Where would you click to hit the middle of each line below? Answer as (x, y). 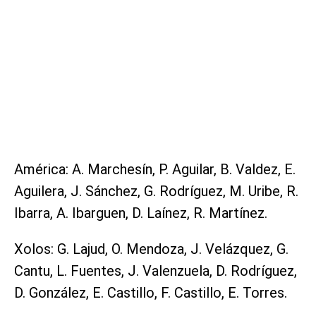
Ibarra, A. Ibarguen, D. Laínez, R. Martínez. (141, 213)
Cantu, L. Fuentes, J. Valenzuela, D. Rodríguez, (156, 271)
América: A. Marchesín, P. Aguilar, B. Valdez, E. (155, 170)
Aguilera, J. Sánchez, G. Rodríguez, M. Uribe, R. (156, 192)
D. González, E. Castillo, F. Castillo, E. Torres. (151, 293)
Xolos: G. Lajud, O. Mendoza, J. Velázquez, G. (151, 249)
